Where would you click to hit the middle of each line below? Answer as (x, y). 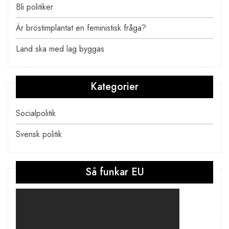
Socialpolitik (36, 113)
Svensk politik (39, 134)
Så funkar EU (114, 172)
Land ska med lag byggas (60, 49)
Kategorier (114, 86)
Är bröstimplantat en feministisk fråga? (81, 28)
